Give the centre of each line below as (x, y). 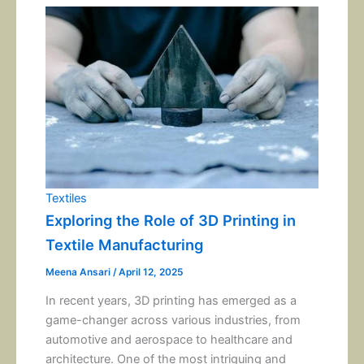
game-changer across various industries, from (173, 321)
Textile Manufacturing (125, 244)
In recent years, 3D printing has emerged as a (171, 301)
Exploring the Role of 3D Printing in (171, 220)
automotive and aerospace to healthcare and (169, 340)
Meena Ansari (80, 272)
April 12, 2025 (151, 272)
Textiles (67, 198)
